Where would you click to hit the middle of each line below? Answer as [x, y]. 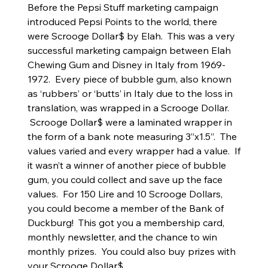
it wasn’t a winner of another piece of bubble [127, 165]
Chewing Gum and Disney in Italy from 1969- [126, 65]
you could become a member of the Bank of [125, 208]
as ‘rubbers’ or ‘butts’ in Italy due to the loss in [130, 94]
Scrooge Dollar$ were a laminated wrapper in [130, 122]
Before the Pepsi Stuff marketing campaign [123, 7]
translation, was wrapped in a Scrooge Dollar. [128, 108]
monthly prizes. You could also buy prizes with [131, 252]
